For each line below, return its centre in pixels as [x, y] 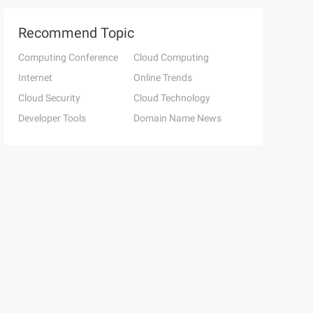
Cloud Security [49, 98]
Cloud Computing [171, 57]
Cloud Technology [172, 98]
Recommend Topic [76, 33]
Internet [35, 78]
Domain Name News [177, 118]
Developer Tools [52, 118]
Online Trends [162, 78]
